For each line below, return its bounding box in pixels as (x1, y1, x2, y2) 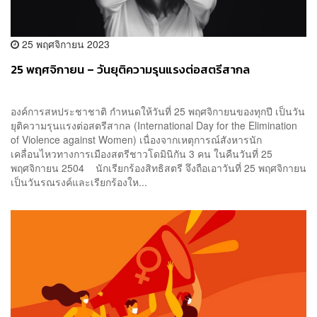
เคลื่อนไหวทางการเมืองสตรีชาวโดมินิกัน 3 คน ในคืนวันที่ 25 (11, 146, 272, 161)
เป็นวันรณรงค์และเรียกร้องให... (11, 174, 147, 189)
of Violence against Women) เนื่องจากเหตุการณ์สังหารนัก (11, 132, 262, 146)
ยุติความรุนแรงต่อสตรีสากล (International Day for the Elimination (11, 117, 297, 132)
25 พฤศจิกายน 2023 (19, 36, 110, 51)
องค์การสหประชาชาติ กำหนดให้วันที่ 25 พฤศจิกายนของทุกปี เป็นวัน (11, 103, 305, 118)
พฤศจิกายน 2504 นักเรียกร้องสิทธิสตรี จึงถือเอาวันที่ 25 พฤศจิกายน (11, 160, 306, 175)
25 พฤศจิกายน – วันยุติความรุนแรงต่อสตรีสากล (11, 60, 250, 79)
